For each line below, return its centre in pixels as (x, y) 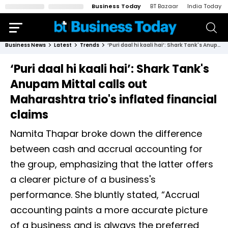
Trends (90, 45)
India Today (204, 6)
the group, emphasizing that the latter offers (112, 164)
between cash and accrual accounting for (106, 149)
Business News (25, 45)
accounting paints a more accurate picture (109, 210)
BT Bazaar (164, 6)
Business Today (116, 6)
